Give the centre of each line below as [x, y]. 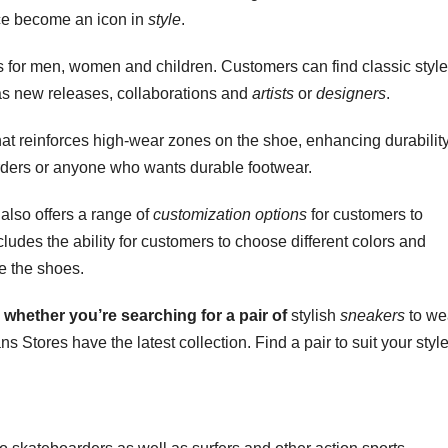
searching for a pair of [204, 316]
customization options [230, 215]
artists [273, 94]
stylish [313, 316]
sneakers [372, 316]
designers [351, 94]
